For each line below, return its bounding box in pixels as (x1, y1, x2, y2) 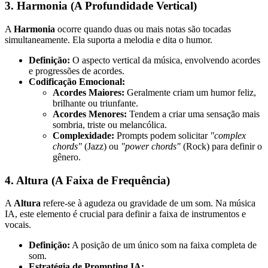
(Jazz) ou (82, 141, 121, 151)
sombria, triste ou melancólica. (53, 119, 167, 130)
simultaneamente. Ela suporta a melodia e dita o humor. (5, 34, 212, 45)
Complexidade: (53, 130, 114, 141)
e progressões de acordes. (29, 65, 124, 76)
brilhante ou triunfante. (53, 98, 138, 108)
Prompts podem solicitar (114, 130, 210, 141)
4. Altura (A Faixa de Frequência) (5, 173, 170, 187)
